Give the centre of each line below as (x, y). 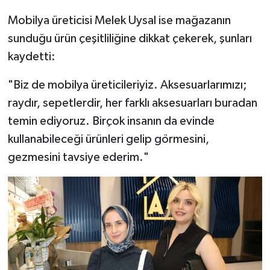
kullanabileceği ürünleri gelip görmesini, (108, 140)
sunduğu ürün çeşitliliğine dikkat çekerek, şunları (130, 39)
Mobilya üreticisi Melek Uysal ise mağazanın (119, 21)
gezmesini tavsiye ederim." (78, 158)
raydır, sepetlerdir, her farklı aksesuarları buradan (132, 103)
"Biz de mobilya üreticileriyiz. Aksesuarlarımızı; (127, 85)
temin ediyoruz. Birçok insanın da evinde (111, 121)
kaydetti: (31, 57)
